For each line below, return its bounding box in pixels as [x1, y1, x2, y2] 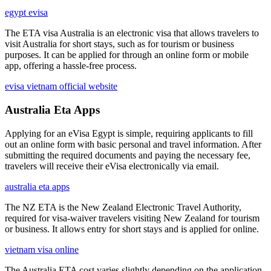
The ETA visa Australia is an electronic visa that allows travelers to [5, 28, 259, 39]
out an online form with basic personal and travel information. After [5, 139, 261, 149]
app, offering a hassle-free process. [5, 60, 137, 71]
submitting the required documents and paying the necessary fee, [5, 149, 250, 160]
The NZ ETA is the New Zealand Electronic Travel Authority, [5, 201, 241, 212]
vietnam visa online [5, 244, 79, 255]
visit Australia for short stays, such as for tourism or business [5, 39, 234, 50]
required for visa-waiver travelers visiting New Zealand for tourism [5, 212, 260, 223]
